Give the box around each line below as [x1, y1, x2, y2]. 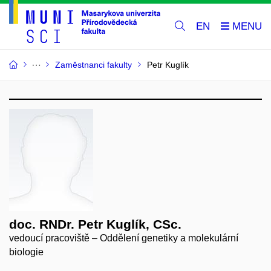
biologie [9, 247, 44, 258]
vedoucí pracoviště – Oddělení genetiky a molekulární [9, 233, 238, 244]
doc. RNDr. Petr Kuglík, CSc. [9, 217, 181, 232]
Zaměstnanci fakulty [55, 60, 132, 70]
